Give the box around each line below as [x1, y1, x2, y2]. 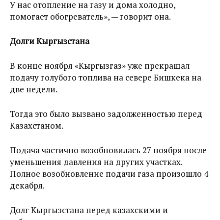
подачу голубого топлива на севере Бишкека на [10, 71, 201, 83]
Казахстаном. [10, 119, 63, 131]
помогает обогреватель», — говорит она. [10, 10, 171, 22]
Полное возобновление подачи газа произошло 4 [10, 167, 208, 179]
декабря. [10, 179, 45, 191]
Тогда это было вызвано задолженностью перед [10, 108, 202, 119]
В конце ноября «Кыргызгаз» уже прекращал [10, 59, 190, 71]
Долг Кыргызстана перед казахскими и [10, 204, 168, 216]
